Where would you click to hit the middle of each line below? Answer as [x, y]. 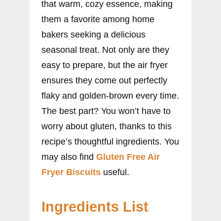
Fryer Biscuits [71, 172]
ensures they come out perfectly [104, 80]
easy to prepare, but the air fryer [105, 65]
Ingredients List [95, 206]
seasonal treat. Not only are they [105, 50]
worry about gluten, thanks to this [107, 126]
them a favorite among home [98, 19]
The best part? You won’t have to [106, 111]
